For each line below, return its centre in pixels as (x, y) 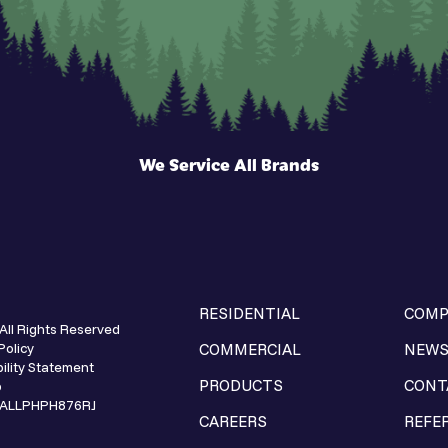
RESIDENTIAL (250, 313)
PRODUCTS (241, 385)
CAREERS (233, 421)
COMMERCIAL (250, 349)
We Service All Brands (229, 164)
